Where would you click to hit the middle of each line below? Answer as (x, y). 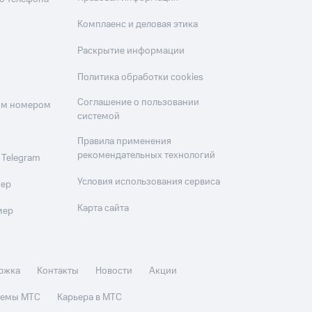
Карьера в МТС (90, 297)
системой (99, 116)
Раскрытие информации (131, 51)
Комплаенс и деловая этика (138, 24)
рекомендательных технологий (147, 155)
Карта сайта (103, 208)
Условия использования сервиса (149, 182)
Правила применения (125, 141)
